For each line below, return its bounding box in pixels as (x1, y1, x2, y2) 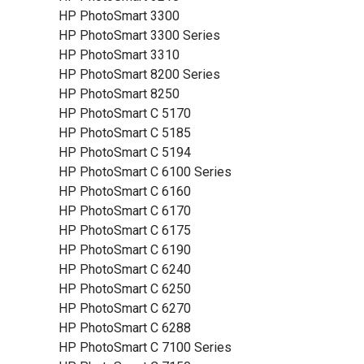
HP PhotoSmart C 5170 (58, 106, 191, 121)
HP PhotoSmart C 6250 (58, 281, 191, 297)
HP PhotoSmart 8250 (58, 86, 180, 102)
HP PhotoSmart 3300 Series (58, 28, 220, 43)
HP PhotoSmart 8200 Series (58, 67, 220, 82)
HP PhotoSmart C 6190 (58, 242, 191, 258)
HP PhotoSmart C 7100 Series (58, 340, 232, 355)
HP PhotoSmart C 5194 (58, 145, 191, 160)
